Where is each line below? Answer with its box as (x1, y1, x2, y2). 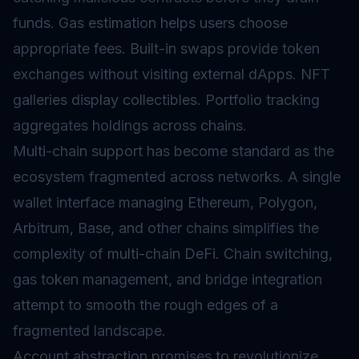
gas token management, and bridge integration (13, 271, 322, 288)
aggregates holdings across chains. (13, 117, 247, 134)
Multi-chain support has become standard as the (13, 143, 334, 159)
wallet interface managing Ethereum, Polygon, (13, 194, 317, 211)
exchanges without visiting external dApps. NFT (13, 66, 330, 83)
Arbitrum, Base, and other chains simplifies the (13, 220, 319, 236)
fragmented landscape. (13, 322, 166, 339)
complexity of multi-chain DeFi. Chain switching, (13, 245, 333, 262)
